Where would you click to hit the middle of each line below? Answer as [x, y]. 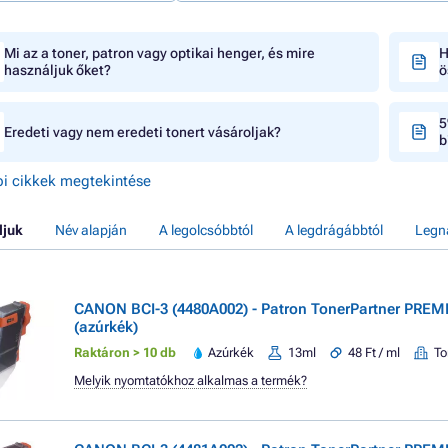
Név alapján [91, 230]
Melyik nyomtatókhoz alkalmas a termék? [190, 380]
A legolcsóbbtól [206, 230]
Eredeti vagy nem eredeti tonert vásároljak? [142, 131]
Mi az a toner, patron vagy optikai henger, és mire [159, 53]
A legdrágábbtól [334, 230]
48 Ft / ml [374, 352]
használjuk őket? [57, 70]
